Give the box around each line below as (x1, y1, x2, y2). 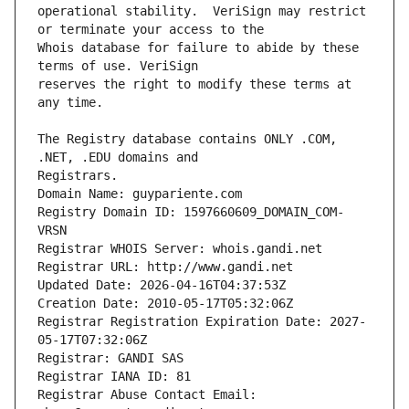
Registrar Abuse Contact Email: (37, 387, 257, 403)
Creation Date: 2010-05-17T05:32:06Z (37, 296, 293, 311)
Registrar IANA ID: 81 (37, 369, 191, 384)
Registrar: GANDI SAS (37, 351, 184, 366)
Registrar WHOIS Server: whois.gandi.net (37, 241, 322, 257)
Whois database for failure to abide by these (37, 40, 359, 56)
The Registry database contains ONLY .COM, (37, 131, 337, 147)
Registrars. (37, 168, 118, 184)
